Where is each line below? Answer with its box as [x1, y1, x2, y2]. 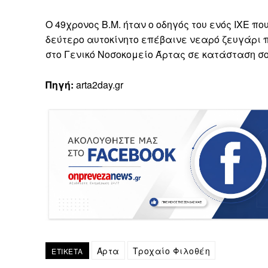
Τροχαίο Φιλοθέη [132, 245, 210, 257]
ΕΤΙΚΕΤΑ [51, 246, 83, 257]
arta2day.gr [74, 77, 123, 92]
